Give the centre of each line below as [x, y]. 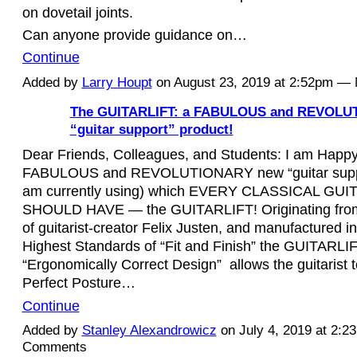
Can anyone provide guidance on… [134, 35]
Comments [54, 347]
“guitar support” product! [151, 129]
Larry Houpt [117, 82]
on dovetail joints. [77, 13]
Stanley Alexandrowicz [149, 330]
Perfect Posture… [78, 283]
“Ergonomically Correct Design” [122, 265]
